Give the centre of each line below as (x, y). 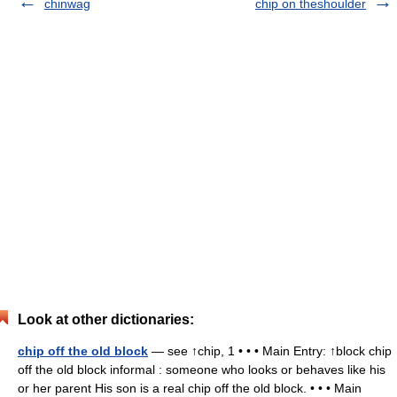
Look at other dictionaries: (106, 319)
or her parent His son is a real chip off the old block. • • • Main (190, 388)
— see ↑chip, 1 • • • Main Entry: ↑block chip (270, 351)
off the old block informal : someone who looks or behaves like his (202, 370)
